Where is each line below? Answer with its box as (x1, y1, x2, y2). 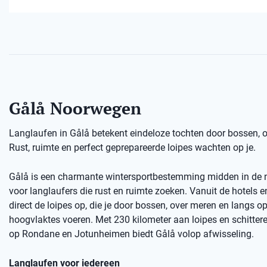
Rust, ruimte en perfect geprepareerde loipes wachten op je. (9, 142, 256, 153)
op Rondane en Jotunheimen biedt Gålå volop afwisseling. (9, 228, 254, 240)
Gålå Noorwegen (9, 97, 141, 119)
